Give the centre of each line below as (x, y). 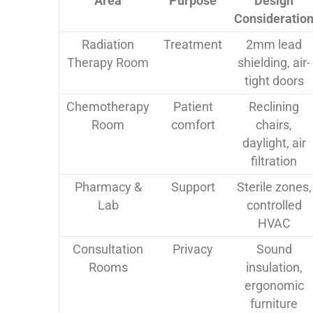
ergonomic (274, 286)
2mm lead (274, 45)
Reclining (274, 107)
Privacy (193, 249)
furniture (274, 304)
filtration (274, 161)
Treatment (193, 45)
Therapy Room (108, 63)
